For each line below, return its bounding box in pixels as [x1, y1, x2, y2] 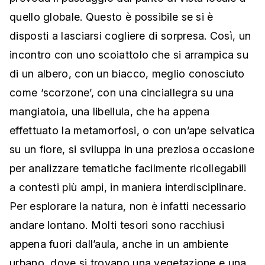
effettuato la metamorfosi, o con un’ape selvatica [9, 124, 255, 137]
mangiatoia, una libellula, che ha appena [9, 105, 209, 118]
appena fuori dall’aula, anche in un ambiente [9, 237, 229, 250]
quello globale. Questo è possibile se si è [9, 10, 214, 23]
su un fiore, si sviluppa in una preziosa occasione [9, 143, 254, 156]
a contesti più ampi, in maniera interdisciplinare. [9, 180, 246, 193]
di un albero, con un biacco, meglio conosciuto [9, 67, 245, 80]
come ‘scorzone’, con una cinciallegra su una [9, 86, 234, 99]
